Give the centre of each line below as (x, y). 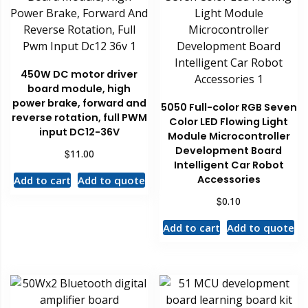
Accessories (229, 180)
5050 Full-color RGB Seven (229, 108)
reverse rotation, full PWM (79, 118)
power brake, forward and (79, 103)
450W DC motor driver (79, 75)
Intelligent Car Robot (229, 165)
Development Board (229, 151)
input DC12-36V (79, 132)
